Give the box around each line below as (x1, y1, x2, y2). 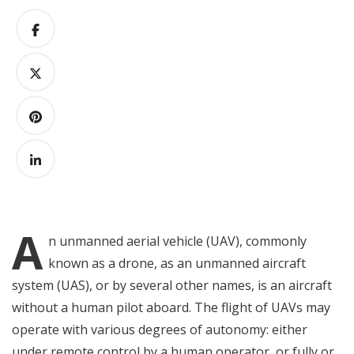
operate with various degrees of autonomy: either (12, 321, 307, 338)
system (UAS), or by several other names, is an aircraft (12, 277, 332, 294)
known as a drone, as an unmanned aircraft (48, 254, 306, 272)
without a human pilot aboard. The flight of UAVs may (12, 299, 330, 316)
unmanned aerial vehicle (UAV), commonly (56, 232, 307, 250)
